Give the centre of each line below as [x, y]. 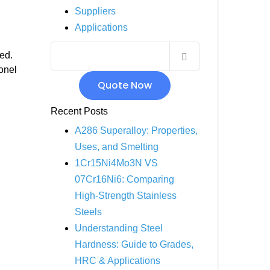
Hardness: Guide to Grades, [134, 244]
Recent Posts [79, 111]
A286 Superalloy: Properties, [136, 130]
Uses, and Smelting [116, 147]
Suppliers [95, 11]
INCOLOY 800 [115, 14]
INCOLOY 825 [115, 42]
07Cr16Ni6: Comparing [124, 179]
